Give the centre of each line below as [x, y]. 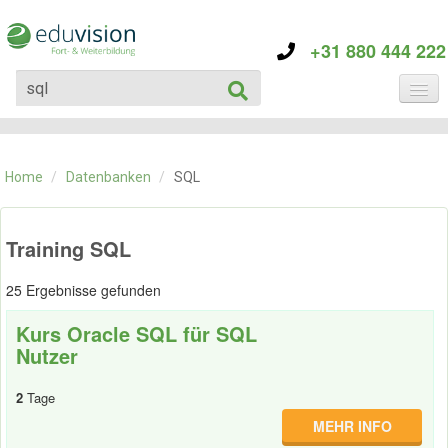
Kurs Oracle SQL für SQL [136, 333]
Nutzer [47, 355]
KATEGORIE [59, 138]
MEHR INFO [352, 426]
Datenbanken [108, 177]
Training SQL [68, 248]
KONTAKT [53, 213]
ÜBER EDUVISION [76, 188]
